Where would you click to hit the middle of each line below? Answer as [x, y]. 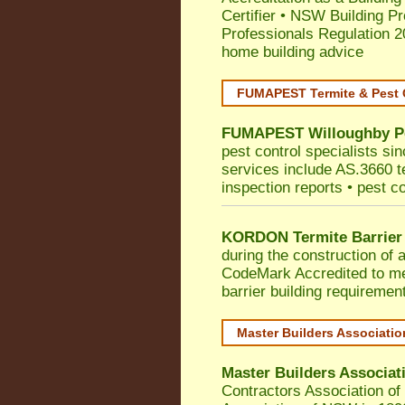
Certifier [249, 16]
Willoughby [349, 133]
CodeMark [256, 273]
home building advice [292, 52]
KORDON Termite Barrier [312, 237]
